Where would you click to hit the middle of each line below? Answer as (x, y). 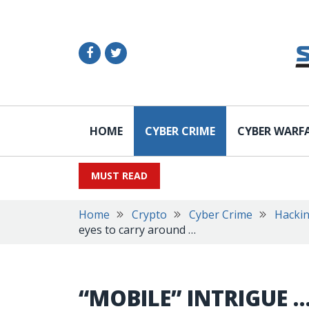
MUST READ (119, 176)
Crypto (149, 215)
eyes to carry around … (137, 230)
